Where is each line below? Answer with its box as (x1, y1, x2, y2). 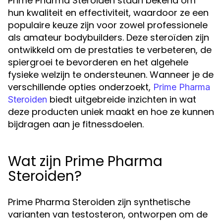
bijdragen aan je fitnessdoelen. (8, 118, 144, 130)
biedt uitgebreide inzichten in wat (47, 93, 196, 106)
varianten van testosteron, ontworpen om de (8, 208, 208, 221)
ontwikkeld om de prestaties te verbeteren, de (8, 44, 212, 56)
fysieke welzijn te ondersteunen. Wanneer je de (8, 68, 214, 81)
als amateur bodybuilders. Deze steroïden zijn (8, 31, 209, 44)
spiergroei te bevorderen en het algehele (8, 56, 188, 68)
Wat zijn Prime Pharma (8, 152, 163, 171)
